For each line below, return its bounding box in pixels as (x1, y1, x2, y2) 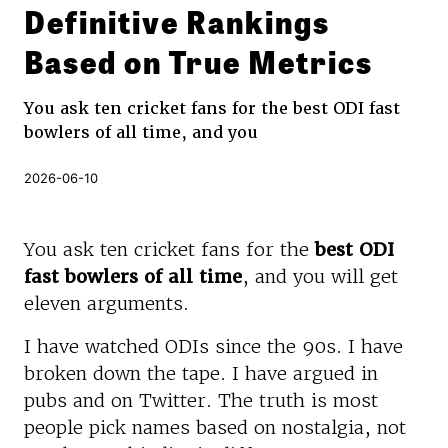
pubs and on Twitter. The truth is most (24, 388, 378, 412)
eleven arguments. (24, 291, 189, 315)
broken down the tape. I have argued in (24, 361, 378, 385)
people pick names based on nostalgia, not (24, 415, 406, 439)
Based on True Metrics (24, 36, 373, 84)
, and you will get (242, 264, 398, 288)
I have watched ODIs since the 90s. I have (24, 334, 403, 358)
